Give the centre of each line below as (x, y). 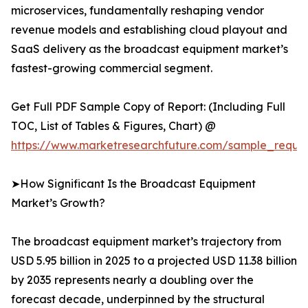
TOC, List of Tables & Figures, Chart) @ (113, 126)
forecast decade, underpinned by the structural (138, 299)
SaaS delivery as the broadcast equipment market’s (150, 49)
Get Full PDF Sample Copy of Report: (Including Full (148, 107)
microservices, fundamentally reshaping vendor (137, 11)
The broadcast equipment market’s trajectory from (146, 242)
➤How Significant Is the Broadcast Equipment (133, 184)
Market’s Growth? (58, 203)
